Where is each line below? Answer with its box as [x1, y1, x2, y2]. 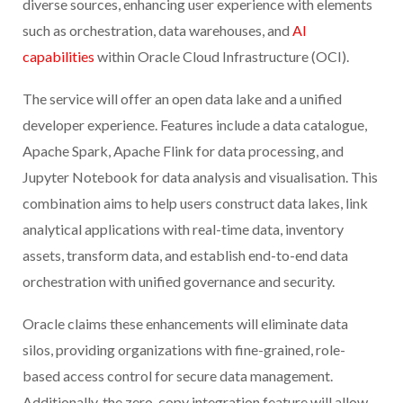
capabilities [22, 48, 94, 66]
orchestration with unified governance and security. [22, 273, 335, 291]
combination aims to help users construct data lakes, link [22, 194, 368, 212]
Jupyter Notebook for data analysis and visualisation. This [22, 168, 378, 186]
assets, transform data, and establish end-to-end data [22, 246, 348, 264]
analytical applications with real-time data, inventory [22, 220, 344, 238]
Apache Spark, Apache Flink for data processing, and [22, 142, 344, 160]
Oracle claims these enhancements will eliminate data [22, 315, 348, 333]
